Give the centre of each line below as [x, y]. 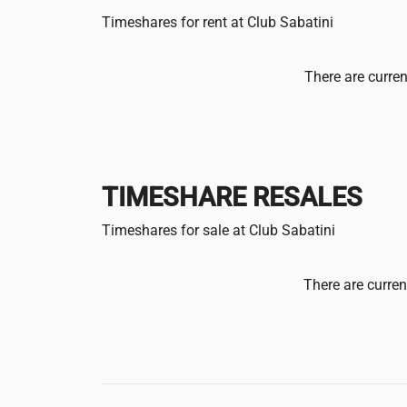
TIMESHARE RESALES [232, 198]
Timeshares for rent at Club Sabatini [218, 22]
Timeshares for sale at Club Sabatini [218, 231]
